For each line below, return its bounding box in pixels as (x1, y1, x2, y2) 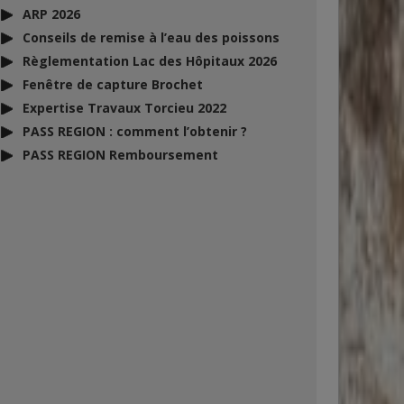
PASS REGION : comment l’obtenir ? (23, 123, 247, 140)
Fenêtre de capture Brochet (23, 76, 203, 93)
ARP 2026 (23, 5, 80, 23)
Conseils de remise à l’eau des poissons (23, 29, 280, 46)
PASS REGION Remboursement (23, 146, 218, 163)
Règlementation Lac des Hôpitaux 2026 (23, 52, 277, 69)
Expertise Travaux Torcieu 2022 (23, 99, 226, 116)
